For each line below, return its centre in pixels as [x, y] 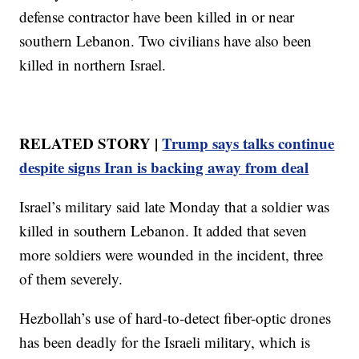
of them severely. [71, 278]
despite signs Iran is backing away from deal [164, 167]
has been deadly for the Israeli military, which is [165, 341]
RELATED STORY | [91, 143]
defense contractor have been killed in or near [157, 16]
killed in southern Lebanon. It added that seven [163, 230]
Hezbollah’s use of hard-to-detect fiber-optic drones [175, 317]
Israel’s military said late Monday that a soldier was [175, 206]
